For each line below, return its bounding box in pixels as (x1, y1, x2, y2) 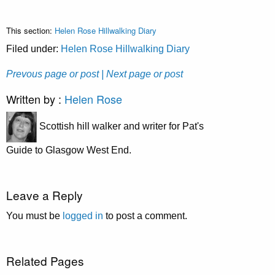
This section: (6, 24, 55, 36)
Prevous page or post (6, 68, 99, 79)
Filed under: (6, 43, 61, 54)
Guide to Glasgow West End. (6, 144, 131, 155)
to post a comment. (103, 210, 187, 221)
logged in (63, 210, 103, 221)
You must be (6, 210, 63, 221)
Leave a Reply (6, 186, 83, 203)
